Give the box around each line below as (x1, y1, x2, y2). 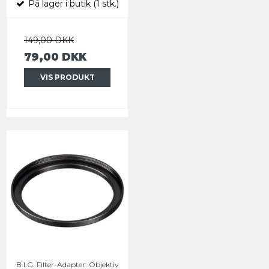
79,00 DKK (24, 50, 86, 63)
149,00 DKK (24, 34, 74, 46)
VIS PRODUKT (40, 72, 95, 82)
